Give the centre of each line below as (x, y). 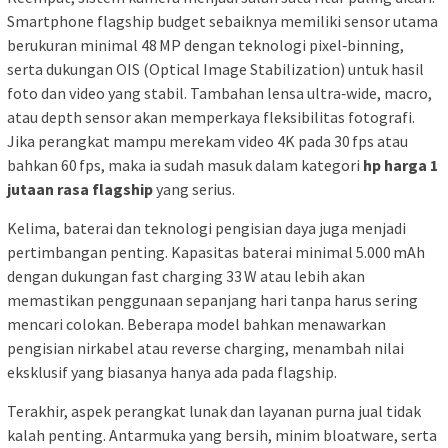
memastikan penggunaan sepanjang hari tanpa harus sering (212, 299)
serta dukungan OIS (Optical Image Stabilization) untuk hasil (215, 68)
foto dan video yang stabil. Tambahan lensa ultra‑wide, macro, (219, 92)
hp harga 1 (400, 164)
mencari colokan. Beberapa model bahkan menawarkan (196, 323)
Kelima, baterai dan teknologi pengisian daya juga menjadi (206, 227)
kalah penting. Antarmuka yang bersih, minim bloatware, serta (222, 434)
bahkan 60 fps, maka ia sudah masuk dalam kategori (185, 164)
